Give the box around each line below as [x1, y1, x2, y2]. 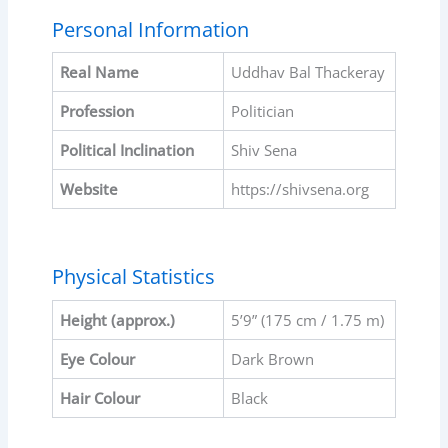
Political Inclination [59, 140, 194, 161]
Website [59, 179, 118, 200]
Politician [230, 101, 294, 122]
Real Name [59, 62, 139, 83]
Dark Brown [230, 348, 314, 369]
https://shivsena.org [230, 179, 369, 200]
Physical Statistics [51, 263, 215, 291]
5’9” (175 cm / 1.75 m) [230, 309, 384, 330]
